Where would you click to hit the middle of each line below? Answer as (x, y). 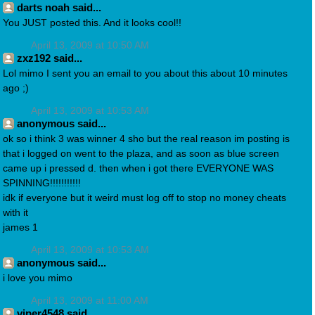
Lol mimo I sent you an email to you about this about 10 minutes (145, 74)
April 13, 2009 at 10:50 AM (90, 45)
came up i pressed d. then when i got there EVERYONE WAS (138, 169)
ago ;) (16, 89)
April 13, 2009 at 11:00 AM (90, 300)
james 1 (20, 228)
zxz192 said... (50, 58)
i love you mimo (38, 278)
